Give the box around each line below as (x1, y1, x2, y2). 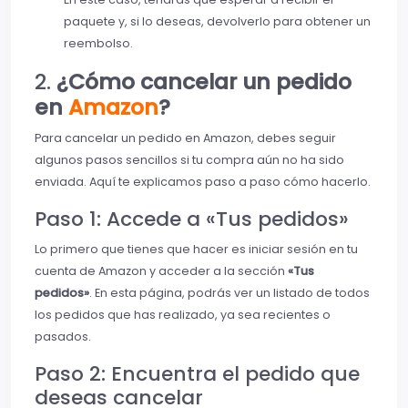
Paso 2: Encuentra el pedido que (35, 360, 360, 389)
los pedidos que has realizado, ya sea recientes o (35, 307, 331, 323)
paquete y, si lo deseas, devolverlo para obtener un (64, 14, 371, 30)
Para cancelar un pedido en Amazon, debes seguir (35, 130, 336, 147)
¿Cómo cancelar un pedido (56, 66, 352, 97)
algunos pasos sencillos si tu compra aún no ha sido (35, 152, 344, 168)
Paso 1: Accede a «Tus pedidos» (35, 205, 349, 234)
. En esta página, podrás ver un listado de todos (89, 285, 370, 301)
